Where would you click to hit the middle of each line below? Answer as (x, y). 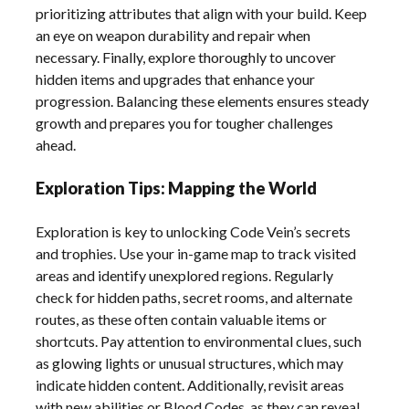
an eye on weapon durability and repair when (173, 35)
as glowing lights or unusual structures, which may (190, 362)
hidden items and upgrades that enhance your (176, 79)
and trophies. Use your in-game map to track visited (196, 253)
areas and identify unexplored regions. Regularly (185, 275)
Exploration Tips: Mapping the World (177, 188)
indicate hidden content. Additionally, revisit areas (190, 384)
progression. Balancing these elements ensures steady (203, 100)
